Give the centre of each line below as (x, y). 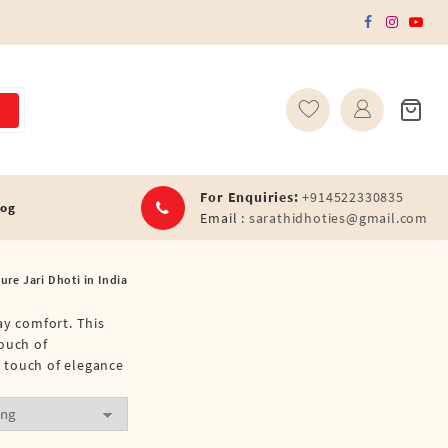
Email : (224, 217)
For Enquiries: (249, 196)
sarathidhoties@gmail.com (338, 217)
